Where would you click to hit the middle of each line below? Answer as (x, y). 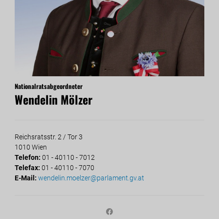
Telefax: (28, 168)
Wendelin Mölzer (54, 99)
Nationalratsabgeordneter (49, 86)
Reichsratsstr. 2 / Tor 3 (49, 137)
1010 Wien (31, 147)
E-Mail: (26, 178)
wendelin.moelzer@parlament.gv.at (91, 178)
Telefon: (28, 157)
